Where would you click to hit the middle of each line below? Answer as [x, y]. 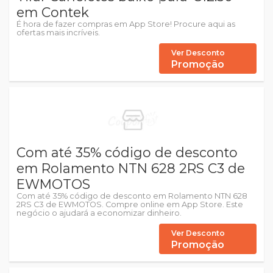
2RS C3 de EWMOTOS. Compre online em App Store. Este [130, 204]
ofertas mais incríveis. [58, 33]
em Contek [53, 12]
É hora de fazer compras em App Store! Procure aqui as [126, 24]
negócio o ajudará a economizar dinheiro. [99, 213]
